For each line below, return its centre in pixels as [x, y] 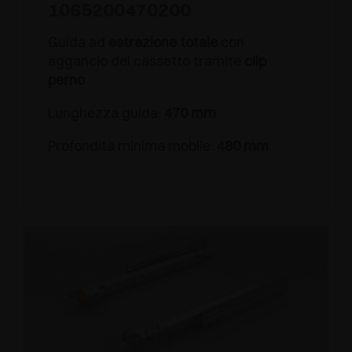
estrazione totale [165, 42]
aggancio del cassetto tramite [146, 60]
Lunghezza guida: [106, 112]
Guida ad [78, 42]
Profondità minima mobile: [132, 145]
